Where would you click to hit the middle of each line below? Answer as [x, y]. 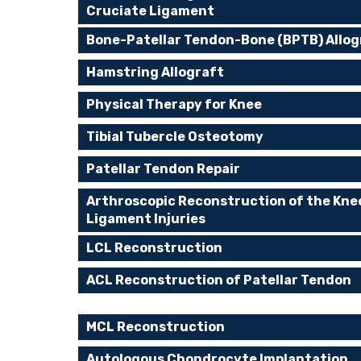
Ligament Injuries [146, 219]
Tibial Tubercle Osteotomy [175, 137]
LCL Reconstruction [154, 248]
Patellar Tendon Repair [163, 169]
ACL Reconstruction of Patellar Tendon [219, 280]
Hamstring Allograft [155, 72]
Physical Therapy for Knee [174, 104]
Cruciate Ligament [150, 11]
